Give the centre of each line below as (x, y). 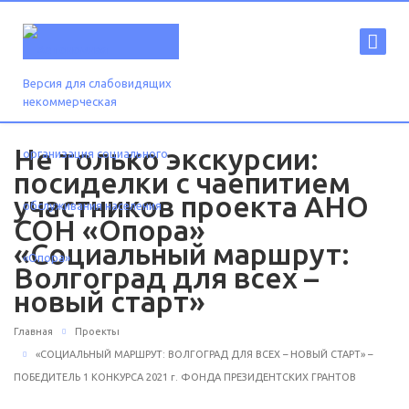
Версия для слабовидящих (97, 83)
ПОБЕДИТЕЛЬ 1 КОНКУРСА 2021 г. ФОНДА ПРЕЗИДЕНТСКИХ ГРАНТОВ (185, 378)
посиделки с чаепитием (182, 183)
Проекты (97, 331)
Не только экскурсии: (166, 159)
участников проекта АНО (191, 206)
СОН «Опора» (110, 230)
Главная (33, 331)
